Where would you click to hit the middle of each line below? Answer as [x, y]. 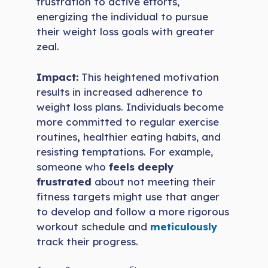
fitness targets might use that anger [128, 196]
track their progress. [88, 241]
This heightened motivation [149, 77]
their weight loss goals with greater [126, 32]
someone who [73, 166]
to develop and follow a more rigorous [133, 211]
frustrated [66, 181]
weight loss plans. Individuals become [130, 106]
